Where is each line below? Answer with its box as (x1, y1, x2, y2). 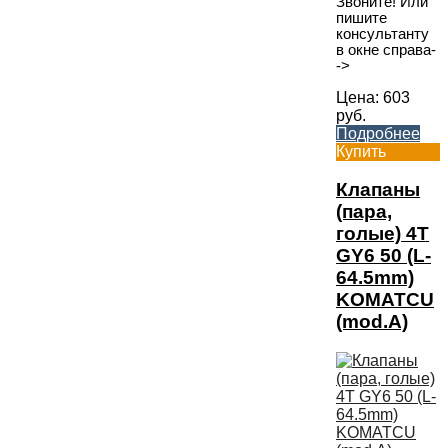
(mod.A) (336, 311, 408, 333)
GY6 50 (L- (336, 245, 431, 267)
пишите (336, 10, 387, 27)
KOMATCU (336, 289, 434, 311)
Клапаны (336, 179, 420, 201)
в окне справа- (336, 42, 436, 59)
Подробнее (336, 124, 420, 142)
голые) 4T (336, 223, 429, 245)
